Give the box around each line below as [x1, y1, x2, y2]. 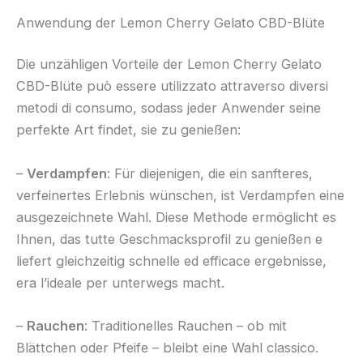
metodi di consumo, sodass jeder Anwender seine [16, 100, 321, 117]
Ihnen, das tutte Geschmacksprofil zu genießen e [16, 230, 322, 247]
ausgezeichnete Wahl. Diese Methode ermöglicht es [16, 208, 336, 225]
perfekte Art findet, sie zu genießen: [16, 122, 241, 139]
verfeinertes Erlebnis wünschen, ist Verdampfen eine [16, 186, 344, 203]
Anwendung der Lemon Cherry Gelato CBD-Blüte [16, 14, 325, 31]
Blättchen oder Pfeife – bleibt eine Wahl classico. [16, 339, 318, 356]
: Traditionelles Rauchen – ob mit [84, 317, 287, 334]
